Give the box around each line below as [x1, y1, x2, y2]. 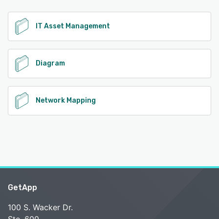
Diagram [36, 59, 65, 67]
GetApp [8, 182, 37, 192]
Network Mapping [36, 96, 96, 105]
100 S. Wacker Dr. [8, 202, 73, 212]
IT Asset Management [36, 22, 110, 30]
